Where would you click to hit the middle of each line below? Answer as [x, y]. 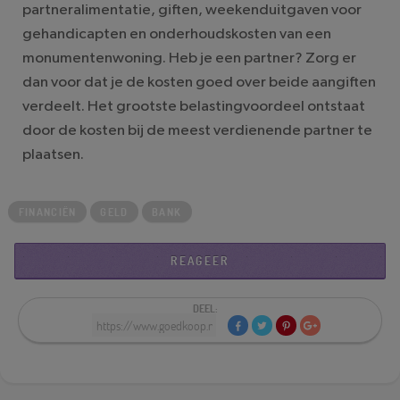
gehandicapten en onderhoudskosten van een [177, 33]
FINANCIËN [47, 212]
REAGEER [200, 261]
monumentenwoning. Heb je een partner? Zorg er [189, 57]
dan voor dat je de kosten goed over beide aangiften [199, 81]
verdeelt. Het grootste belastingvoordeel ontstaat [194, 105]
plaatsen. [53, 154]
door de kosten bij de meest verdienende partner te [197, 129]
